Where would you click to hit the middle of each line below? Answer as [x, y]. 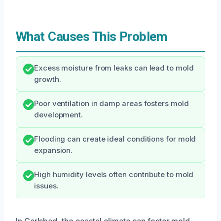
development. [59, 115]
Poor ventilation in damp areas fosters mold [111, 104]
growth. [48, 79]
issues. [46, 186]
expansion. [54, 150]
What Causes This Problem [92, 37]
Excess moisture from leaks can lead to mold [114, 68]
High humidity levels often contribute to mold [114, 175]
